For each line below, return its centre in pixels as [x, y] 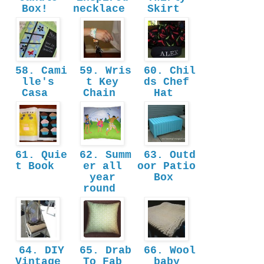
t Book [38, 166]
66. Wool [166, 251]
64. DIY [38, 251]
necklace [102, 9]
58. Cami [38, 71]
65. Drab [102, 251]
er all [102, 166]
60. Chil [166, 71]
